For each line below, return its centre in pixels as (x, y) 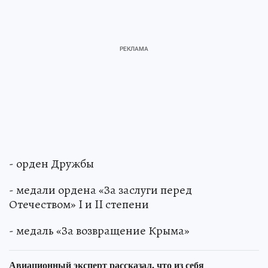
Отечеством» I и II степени (79, 205)
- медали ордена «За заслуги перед (100, 190)
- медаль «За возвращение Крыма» (99, 231)
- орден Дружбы (51, 164)
